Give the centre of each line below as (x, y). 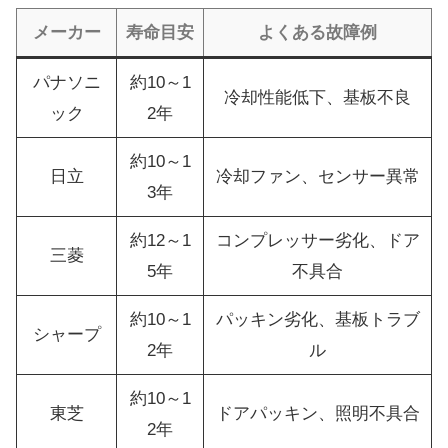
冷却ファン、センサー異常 (317, 177)
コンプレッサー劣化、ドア (317, 241)
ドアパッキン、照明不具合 (317, 414)
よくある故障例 (317, 33)
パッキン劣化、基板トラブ (317, 320)
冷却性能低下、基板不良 (317, 98)
